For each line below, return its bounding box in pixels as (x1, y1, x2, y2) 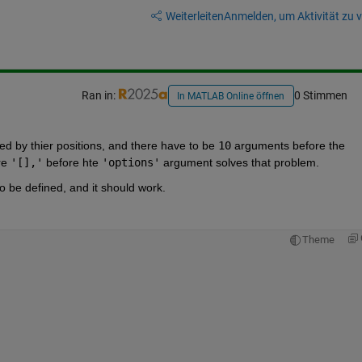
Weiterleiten (165, 9, 224, 23)
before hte (42, 155, 102, 169)
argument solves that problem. (159, 155, 326, 169)
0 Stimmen (293, 89, 347, 103)
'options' (101, 155, 160, 169)
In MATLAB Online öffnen (177, 90, 285, 103)
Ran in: (81, 89, 118, 103)
